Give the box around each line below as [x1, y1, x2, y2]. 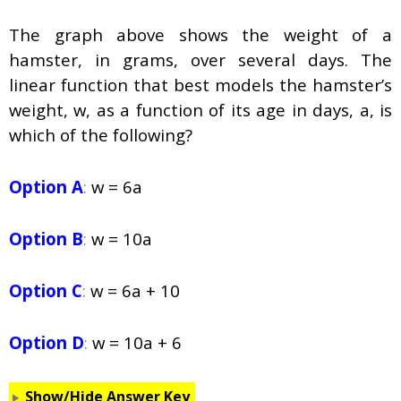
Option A [9, 175, 83, 199]
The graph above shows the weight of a [9, 23, 392, 47]
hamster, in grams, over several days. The [9, 48, 392, 72]
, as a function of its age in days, [86, 98, 360, 122]
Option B [9, 227, 83, 251]
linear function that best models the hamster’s [9, 73, 392, 97]
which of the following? [9, 124, 192, 147]
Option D [9, 331, 84, 354]
